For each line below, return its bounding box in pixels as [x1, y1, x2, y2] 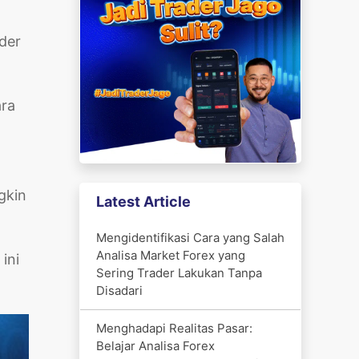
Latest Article [95, 192, 191, 210]
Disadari [95, 282, 143, 298]
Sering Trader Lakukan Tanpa [95, 264, 262, 280]
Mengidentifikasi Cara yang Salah [95, 229, 284, 245]
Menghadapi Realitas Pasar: [95, 320, 252, 336]
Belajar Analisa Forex [95, 337, 215, 353]
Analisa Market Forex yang [95, 247, 245, 263]
